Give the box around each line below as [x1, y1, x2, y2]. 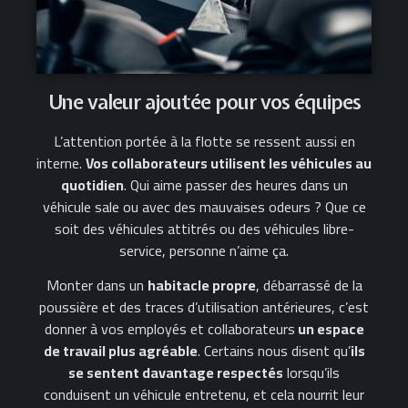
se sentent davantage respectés [68, 359, 283, 387]
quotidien [60, 170, 124, 199]
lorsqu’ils [283, 359, 340, 387]
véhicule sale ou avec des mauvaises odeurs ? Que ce [42, 192, 366, 220]
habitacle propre [147, 271, 256, 300]
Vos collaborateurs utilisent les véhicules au [86, 148, 372, 177]
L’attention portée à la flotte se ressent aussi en [53, 127, 355, 155]
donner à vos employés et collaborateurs [44, 315, 295, 343]
